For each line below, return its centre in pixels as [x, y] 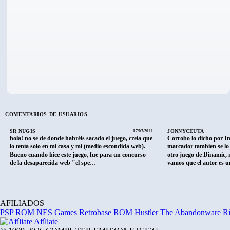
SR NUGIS [23, 131]
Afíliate [46, 221]
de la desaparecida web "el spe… [53, 162]
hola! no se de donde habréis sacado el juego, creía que [81, 138]
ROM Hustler [136, 212]
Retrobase [95, 212]
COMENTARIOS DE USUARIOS [46, 114]
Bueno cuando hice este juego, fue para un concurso [78, 154]
